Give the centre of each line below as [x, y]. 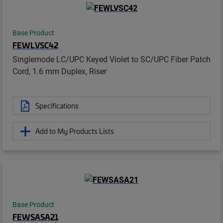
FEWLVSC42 [35, 45]
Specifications [57, 106]
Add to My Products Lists [75, 131]
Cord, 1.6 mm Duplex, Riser [59, 71]
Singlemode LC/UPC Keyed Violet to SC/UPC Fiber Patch [111, 59]
